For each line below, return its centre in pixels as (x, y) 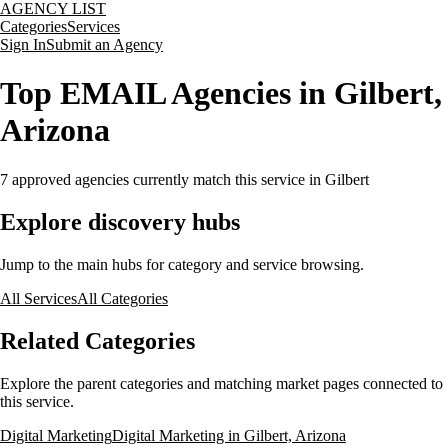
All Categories (122, 298)
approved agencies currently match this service (156, 179)
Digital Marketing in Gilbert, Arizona (229, 435)
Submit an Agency (104, 44)
